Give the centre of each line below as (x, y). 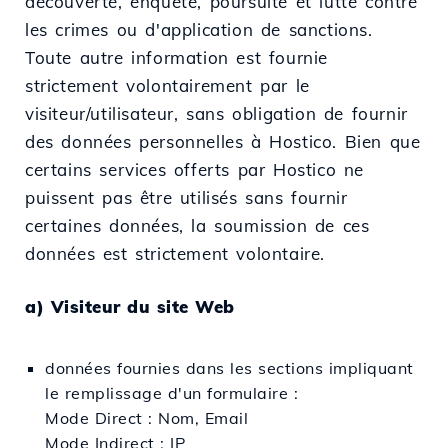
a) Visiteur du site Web (130, 306)
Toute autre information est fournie (177, 57)
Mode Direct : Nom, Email (146, 417)
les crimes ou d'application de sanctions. (199, 29)
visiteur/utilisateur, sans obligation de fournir (216, 113)
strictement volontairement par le (167, 85)
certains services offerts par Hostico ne (195, 169)
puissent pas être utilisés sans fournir (186, 197)
